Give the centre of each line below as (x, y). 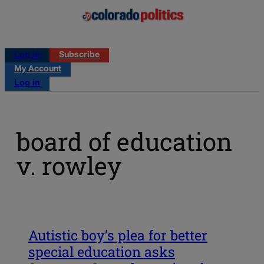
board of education (124, 141)
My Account (38, 69)
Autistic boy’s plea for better (118, 235)
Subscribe (79, 55)
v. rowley (69, 166)
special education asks (102, 251)
